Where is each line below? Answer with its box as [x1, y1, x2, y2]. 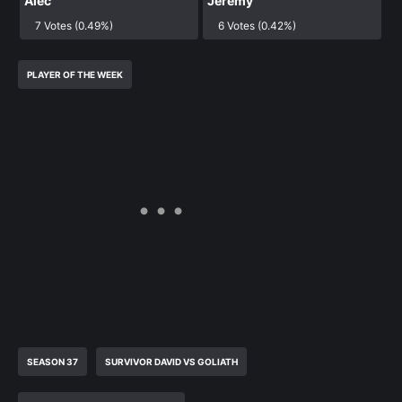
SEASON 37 [27, 355, 78, 367]
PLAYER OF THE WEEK [27, 68, 123, 80]
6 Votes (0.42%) [217, 19, 296, 33]
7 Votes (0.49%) [34, 19, 113, 33]
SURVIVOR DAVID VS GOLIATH [105, 355, 238, 367]
